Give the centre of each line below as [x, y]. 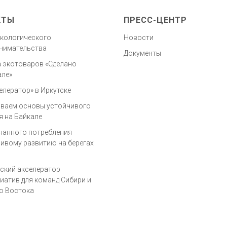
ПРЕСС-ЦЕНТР [155, 20]
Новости [139, 37]
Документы [142, 53]
